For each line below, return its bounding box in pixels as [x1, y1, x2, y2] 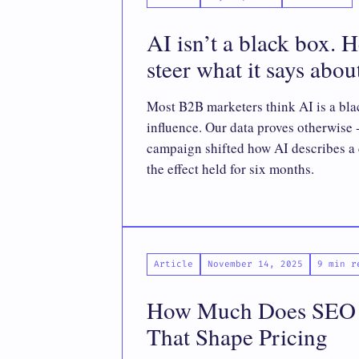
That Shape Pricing [147, 321, 328, 352]
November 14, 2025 [208, 258, 303, 270]
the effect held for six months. [147, 159, 314, 178]
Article [154, 258, 193, 270]
